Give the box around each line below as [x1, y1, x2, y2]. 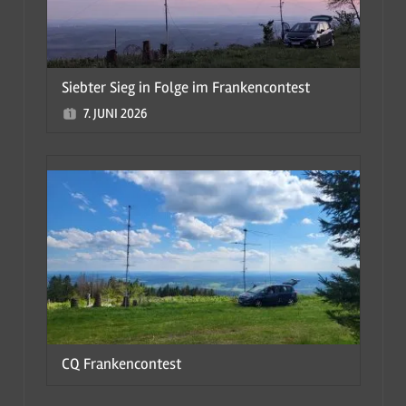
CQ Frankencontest [61, 354, 181, 374]
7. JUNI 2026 [82, 105, 147, 122]
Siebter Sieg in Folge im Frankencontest [61, 78, 310, 98]
